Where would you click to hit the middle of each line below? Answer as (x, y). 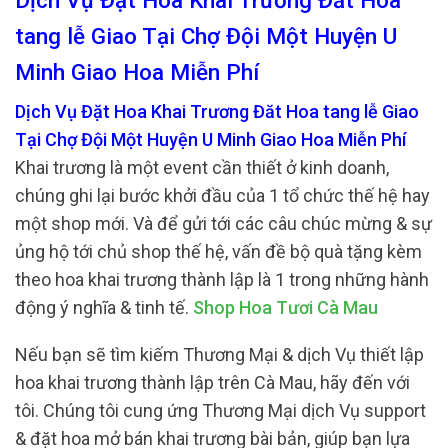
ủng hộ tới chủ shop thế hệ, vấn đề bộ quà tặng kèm (218, 251)
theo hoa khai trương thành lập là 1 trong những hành (222, 279)
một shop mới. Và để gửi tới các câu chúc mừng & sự (223, 223)
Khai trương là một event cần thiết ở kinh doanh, (202, 167)
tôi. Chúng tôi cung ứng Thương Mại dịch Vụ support (220, 411)
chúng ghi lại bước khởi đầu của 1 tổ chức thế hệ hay (222, 195)
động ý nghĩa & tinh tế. (104, 307)
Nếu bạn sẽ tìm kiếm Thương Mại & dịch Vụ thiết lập (219, 355)
